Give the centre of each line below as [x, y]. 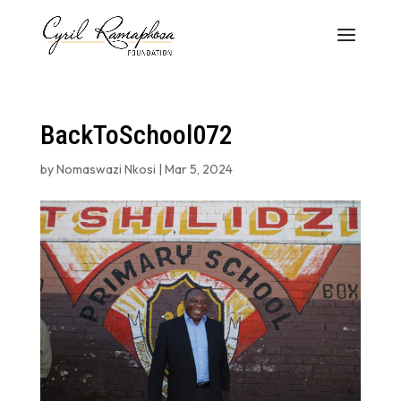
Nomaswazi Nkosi [106, 169]
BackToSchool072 [136, 135]
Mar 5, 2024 [198, 169]
